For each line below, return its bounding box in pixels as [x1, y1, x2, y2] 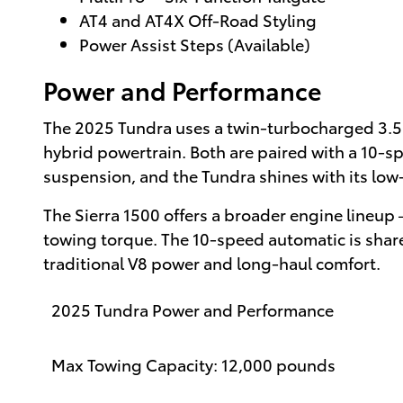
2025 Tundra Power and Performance [51, 297, 334, 320]
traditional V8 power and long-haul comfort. [43, 250, 381, 273]
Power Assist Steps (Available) [79, 32, 310, 56]
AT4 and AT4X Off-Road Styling [79, 8, 317, 31]
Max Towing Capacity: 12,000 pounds [51, 352, 336, 375]
